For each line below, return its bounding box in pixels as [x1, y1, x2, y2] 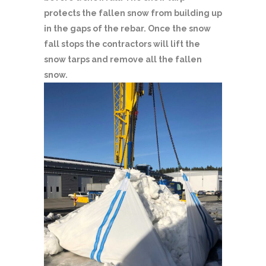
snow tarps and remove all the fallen [44, 54, 202, 64]
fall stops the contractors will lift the [44, 39, 200, 49]
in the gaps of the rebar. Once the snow [44, 23, 211, 33]
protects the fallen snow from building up [44, 8, 222, 18]
